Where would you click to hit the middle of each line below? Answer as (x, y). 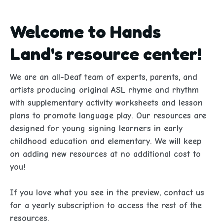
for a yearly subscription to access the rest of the (106, 205)
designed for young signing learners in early (96, 129)
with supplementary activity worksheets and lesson (106, 103)
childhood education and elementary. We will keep (106, 141)
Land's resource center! (106, 53)
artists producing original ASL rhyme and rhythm (104, 90)
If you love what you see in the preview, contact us (107, 193)
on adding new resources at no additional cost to (105, 154)
